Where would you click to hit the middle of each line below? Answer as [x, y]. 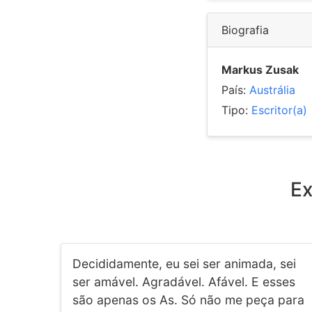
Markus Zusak [260, 70]
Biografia [245, 30]
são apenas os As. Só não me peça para [188, 300]
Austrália [272, 90]
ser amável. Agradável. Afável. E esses [184, 282]
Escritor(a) [279, 110]
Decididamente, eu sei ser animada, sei [184, 264]
